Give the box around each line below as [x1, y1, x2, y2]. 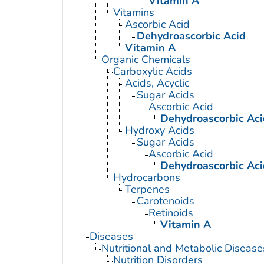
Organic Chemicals [101, 52, 190, 67]
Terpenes [124, 182, 170, 197]
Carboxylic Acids [113, 64, 192, 79]
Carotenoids [136, 194, 194, 209]
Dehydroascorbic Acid [136, 29, 246, 44]
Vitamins [113, 5, 154, 20]
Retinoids [148, 206, 193, 220]
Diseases [89, 229, 133, 244]
